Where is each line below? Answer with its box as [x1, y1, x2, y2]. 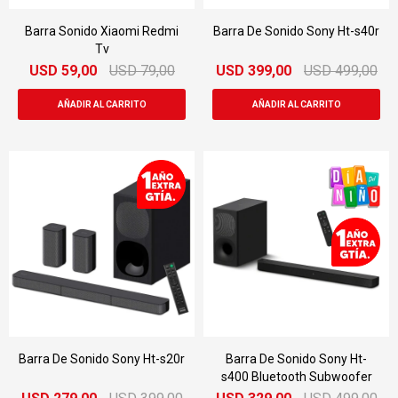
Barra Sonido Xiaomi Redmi [25, 24, 179, 38]
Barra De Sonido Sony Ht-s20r [19, 352, 185, 366]
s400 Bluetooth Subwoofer [220, 370, 372, 384]
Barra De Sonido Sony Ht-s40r [213, 24, 379, 38]
